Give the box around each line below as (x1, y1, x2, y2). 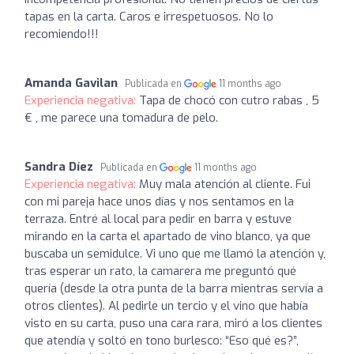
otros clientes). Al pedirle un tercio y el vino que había (24, 298, 308, 314)
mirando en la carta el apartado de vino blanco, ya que (24, 228, 311, 244)
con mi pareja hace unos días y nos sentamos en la (24, 194, 294, 209)
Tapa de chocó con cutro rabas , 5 (139, 92, 319, 108)
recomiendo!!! (24, 26, 99, 42)
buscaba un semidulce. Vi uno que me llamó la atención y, (24, 246, 326, 262)
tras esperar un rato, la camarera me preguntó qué (24, 263, 296, 279)
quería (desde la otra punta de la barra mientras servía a (24, 281, 323, 296)
